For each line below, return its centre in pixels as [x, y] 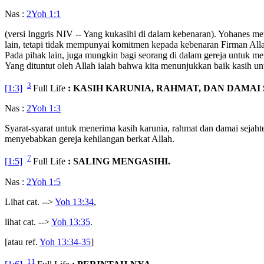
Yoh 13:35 [71, 222]
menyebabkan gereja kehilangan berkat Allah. [90, 139]
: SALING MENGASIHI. [119, 161]
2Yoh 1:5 [44, 181]
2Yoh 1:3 [44, 108]
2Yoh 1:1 [44, 14]
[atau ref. [22, 242]
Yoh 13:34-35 [65, 242]
